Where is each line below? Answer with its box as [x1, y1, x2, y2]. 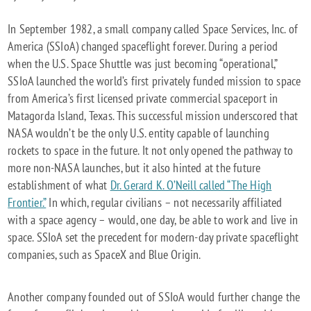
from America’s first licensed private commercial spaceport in [8, 90, 278, 106]
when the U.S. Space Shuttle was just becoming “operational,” [8, 55, 278, 72]
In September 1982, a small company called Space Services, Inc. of [8, 20, 299, 37]
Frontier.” [8, 194, 47, 210]
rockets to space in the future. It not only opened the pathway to [8, 142, 294, 158]
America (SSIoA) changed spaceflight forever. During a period [8, 37, 278, 54]
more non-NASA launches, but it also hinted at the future [8, 159, 261, 176]
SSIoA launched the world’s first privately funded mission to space [8, 72, 301, 89]
